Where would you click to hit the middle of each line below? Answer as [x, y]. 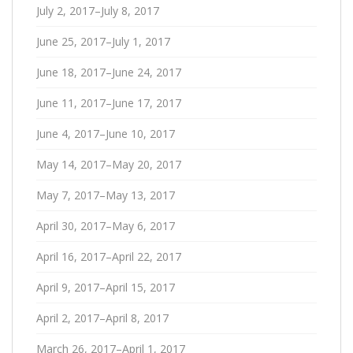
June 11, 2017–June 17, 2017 [109, 102]
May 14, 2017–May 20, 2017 [109, 164]
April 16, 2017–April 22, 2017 [109, 256]
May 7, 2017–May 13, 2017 [106, 195]
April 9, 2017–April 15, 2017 [106, 287]
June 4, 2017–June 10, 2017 [106, 133]
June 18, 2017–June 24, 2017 [109, 72]
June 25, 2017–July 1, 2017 [103, 41]
